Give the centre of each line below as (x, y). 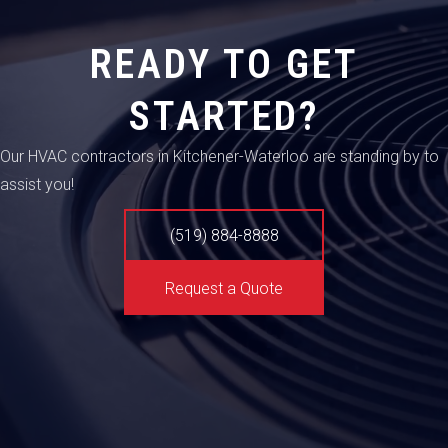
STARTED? (224, 117)
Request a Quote (224, 288)
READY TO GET (224, 65)
